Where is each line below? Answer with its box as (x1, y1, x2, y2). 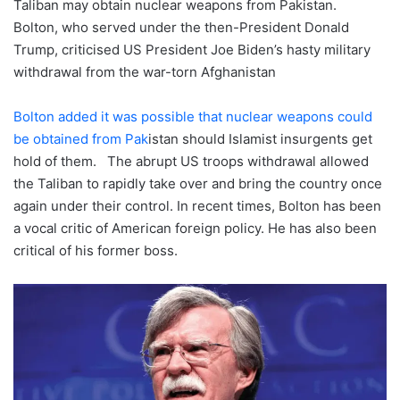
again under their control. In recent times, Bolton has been (13, 197, 381, 215)
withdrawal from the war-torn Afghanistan (13, 63, 276, 81)
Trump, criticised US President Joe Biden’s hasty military (13, 41, 371, 59)
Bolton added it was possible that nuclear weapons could (13, 108, 372, 126)
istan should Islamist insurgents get (148, 130, 372, 148)
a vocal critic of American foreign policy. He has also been (13, 220, 377, 237)
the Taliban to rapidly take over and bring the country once (13, 175, 382, 193)
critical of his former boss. (13, 242, 188, 260)
